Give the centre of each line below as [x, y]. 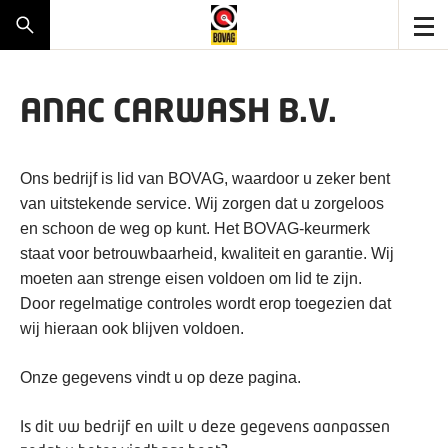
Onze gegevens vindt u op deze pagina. [160, 377]
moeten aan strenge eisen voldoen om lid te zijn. [191, 278]
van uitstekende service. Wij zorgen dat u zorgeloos [202, 203]
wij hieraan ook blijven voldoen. [132, 328]
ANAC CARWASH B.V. [178, 109]
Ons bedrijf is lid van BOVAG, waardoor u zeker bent [205, 178]
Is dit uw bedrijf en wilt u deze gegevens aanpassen [205, 425]
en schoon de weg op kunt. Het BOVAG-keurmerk [195, 228]
